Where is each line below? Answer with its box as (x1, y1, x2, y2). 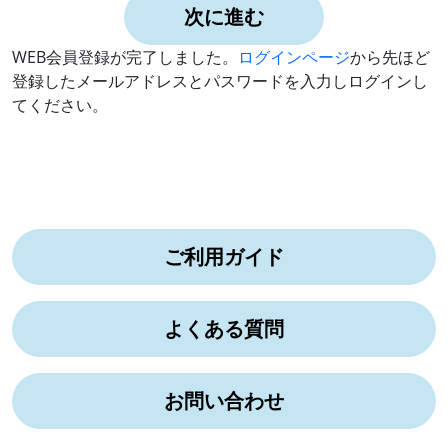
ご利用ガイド (164, 243, 284, 270)
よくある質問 (164, 315, 284, 342)
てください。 (12, 94, 108, 116)
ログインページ (238, 46, 350, 68)
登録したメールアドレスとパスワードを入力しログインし (12, 70, 428, 92)
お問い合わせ (164, 387, 284, 414)
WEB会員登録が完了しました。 (12, 46, 238, 68)
